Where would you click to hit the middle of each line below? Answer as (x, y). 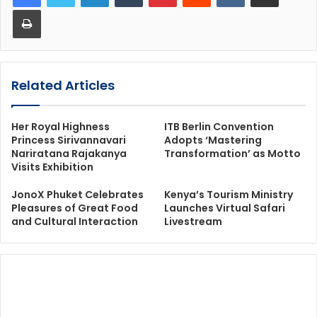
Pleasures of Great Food (75, 208)
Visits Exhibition (52, 167)
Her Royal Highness (60, 126)
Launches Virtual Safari (225, 208)
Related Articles (63, 85)
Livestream (193, 221)
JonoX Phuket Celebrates (77, 194)
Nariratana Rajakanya (69, 153)
